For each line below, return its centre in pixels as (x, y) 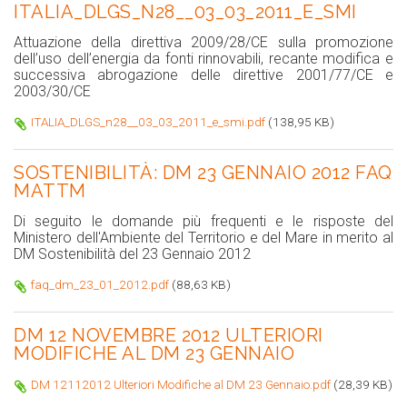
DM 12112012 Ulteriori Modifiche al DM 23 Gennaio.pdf (181, 384)
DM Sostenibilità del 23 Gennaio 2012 (132, 253)
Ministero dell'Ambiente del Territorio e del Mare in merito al (203, 237)
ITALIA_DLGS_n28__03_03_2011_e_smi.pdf (148, 121)
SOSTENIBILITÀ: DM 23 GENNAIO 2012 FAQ (203, 172)
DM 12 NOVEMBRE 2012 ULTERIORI (169, 335)
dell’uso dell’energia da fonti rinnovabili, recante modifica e (203, 58)
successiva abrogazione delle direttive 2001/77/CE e (203, 74)
